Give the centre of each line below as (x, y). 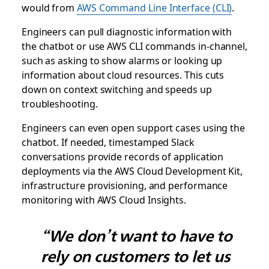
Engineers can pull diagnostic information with (127, 31)
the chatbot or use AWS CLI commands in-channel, (134, 46)
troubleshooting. (59, 103)
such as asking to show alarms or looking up (122, 60)
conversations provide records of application (122, 156)
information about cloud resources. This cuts (123, 74)
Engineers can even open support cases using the (133, 127)
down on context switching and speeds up (116, 89)
